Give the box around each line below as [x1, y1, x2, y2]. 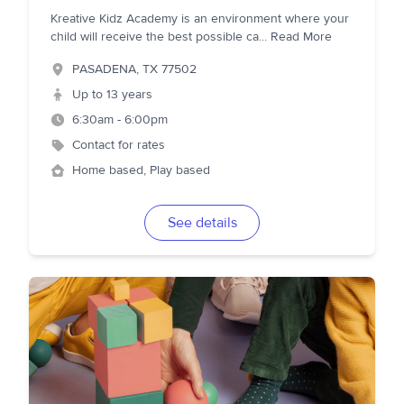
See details [167, 214, 237, 232]
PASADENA [72, 61, 136, 78]
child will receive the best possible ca [50, 29, 259, 45]
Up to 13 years [72, 87, 152, 103]
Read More [271, 29, 332, 45]
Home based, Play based [72, 162, 210, 179]
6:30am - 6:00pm [72, 112, 168, 128]
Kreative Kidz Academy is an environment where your [50, 11, 349, 27]
